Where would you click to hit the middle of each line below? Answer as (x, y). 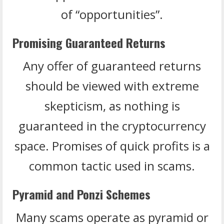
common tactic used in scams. (112, 165)
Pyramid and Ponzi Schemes (81, 194)
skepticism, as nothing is (112, 105)
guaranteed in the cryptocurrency (112, 125)
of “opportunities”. (112, 14)
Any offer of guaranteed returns (112, 65)
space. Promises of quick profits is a (112, 145)
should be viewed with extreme (112, 85)
